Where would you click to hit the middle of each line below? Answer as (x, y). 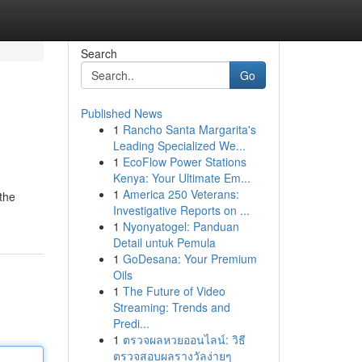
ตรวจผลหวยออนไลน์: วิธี (184, 339)
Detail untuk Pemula (164, 242)
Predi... (131, 323)
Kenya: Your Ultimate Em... (181, 178)
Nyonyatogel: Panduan (181, 226)
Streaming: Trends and (171, 307)
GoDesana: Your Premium (189, 259)
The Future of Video (174, 291)
